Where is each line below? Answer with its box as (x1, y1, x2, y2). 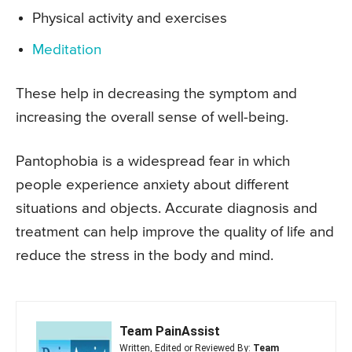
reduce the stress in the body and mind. (16, 247, 273, 263)
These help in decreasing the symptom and (16, 86, 297, 101)
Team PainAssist (119, 323, 220, 339)
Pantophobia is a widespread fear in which (16, 153, 290, 169)
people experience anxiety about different (16, 177, 289, 192)
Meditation (32, 42, 101, 57)
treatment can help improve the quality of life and (16, 224, 334, 240)
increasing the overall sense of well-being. (16, 109, 288, 125)
